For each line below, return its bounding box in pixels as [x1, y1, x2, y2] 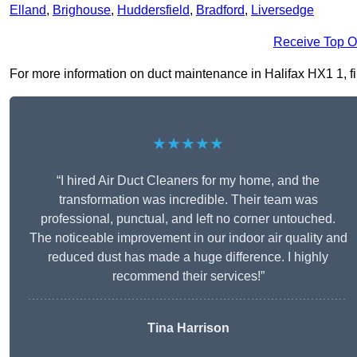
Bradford [196, 3, 245, 18]
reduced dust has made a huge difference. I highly [48, 250, 328, 265]
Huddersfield [117, 3, 190, 18]
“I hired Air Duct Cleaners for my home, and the [57, 174, 320, 188]
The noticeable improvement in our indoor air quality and [29, 231, 347, 245]
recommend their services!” [112, 269, 265, 284]
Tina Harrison [147, 321, 229, 335]
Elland [10, 3, 46, 18]
